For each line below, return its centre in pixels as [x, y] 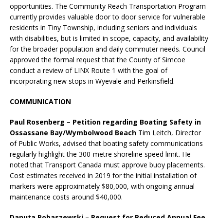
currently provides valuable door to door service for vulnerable [108, 17]
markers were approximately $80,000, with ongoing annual [102, 186]
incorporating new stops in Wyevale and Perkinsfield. [93, 81]
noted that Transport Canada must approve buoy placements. [107, 164]
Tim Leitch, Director [170, 132]
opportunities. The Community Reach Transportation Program [108, 6]
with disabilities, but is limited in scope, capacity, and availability [109, 38]
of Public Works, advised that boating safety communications [106, 143]
